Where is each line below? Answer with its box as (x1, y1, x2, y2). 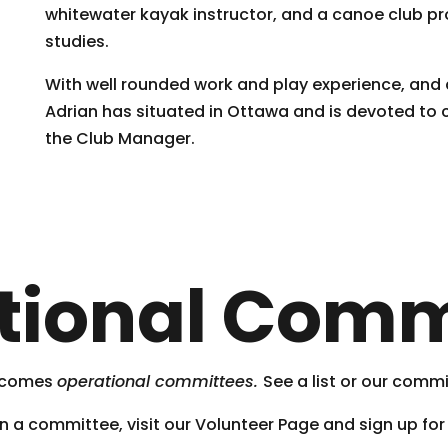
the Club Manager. (44, 127, 195, 150)
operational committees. (57, 369, 263, 393)
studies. (44, 30, 109, 53)
